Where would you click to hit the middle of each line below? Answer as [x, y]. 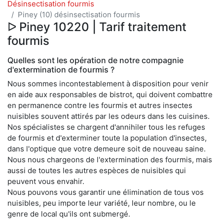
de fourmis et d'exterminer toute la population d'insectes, [107, 138]
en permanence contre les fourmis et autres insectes [100, 105]
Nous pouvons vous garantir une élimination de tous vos [106, 192]
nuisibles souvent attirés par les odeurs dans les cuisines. [109, 116]
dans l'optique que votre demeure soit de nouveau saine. [107, 148]
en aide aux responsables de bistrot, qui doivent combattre [110, 94]
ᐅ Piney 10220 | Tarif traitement [97, 27]
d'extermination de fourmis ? [61, 69]
